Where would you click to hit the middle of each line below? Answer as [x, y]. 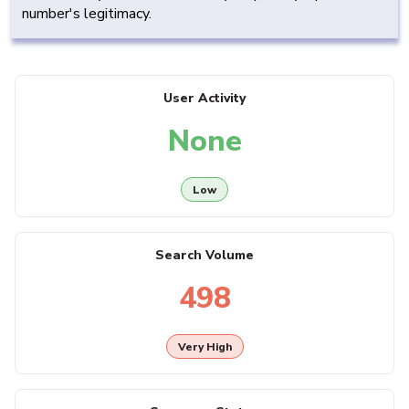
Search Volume [204, 256]
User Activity [204, 99]
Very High [204, 346]
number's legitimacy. [87, 14]
